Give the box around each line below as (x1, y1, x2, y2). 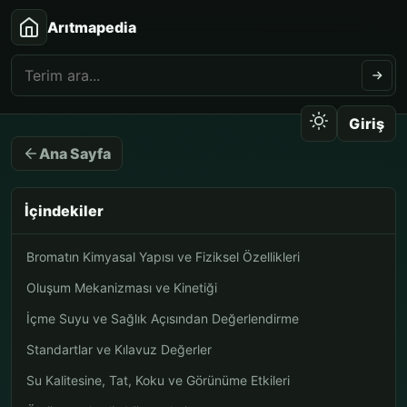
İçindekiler (25, 202, 104, 220)
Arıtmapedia (47, 18, 136, 36)
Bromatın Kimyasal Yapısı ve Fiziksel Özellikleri (26, 249, 300, 264)
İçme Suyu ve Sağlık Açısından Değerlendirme (26, 311, 299, 326)
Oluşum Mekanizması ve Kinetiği (26, 280, 217, 295)
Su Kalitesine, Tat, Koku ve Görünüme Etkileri (26, 372, 290, 388)
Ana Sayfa (39, 144, 111, 163)
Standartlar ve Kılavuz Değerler (26, 342, 212, 357)
